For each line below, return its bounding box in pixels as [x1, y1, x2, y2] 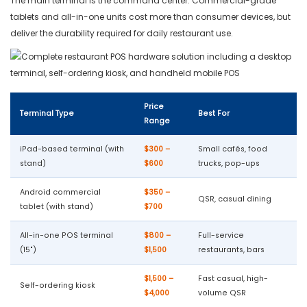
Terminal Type [20, 108, 74, 119]
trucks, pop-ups [198, 158, 260, 169]
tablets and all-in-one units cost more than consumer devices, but [10, 11, 291, 23]
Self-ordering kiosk [20, 280, 95, 291]
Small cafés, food [198, 144, 267, 155]
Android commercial [20, 187, 101, 198]
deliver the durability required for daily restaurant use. [10, 27, 233, 40]
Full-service [198, 230, 244, 241]
